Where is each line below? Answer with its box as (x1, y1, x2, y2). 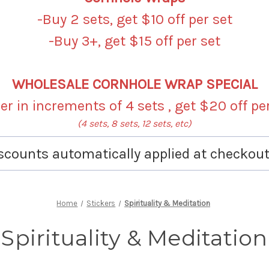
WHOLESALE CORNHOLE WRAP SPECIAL (11, 75, 258, 92)
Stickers (86, 198, 116, 208)
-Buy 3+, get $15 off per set (49, 32, 220, 49)
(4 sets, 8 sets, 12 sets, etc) (77, 117, 192, 129)
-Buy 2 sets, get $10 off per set (37, 10, 232, 28)
